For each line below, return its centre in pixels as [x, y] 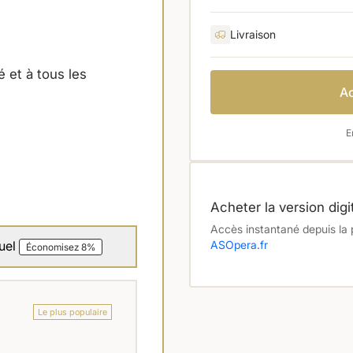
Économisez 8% [60, 247]
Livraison [253, 35]
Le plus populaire [72, 312]
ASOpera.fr [240, 244]
